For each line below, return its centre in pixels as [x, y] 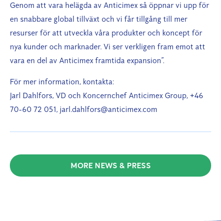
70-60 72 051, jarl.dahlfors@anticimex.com [84, 109]
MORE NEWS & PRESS [110, 166]
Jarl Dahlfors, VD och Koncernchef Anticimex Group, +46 [107, 95]
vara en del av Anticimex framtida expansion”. [87, 60]
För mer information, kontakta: [62, 82]
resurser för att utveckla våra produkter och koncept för [106, 33]
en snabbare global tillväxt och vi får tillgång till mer [99, 19]
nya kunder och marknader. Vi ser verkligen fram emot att [108, 47]
